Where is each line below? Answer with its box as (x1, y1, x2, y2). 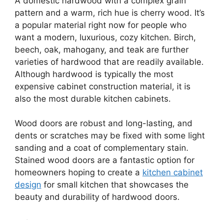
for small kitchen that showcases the (41, 180, 189, 190)
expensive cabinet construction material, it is (15, 81, 191, 91)
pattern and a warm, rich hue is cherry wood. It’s (15, 7, 205, 18)
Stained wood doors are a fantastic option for (15, 155, 194, 165)
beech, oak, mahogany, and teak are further (15, 44, 189, 55)
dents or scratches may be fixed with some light (15, 131, 205, 140)
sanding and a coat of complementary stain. (15, 143, 189, 153)
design (15, 180, 41, 190)
